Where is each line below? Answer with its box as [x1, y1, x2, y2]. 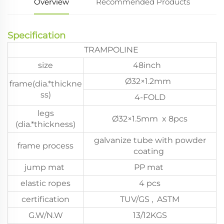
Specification [7, 29, 65, 41]
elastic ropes [20, 178, 70, 188]
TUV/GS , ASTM [120, 194, 179, 204]
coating [133, 146, 166, 156]
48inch [132, 60, 167, 70]
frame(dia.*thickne [9, 78, 82, 88]
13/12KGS [132, 210, 167, 220]
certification [21, 194, 69, 204]
